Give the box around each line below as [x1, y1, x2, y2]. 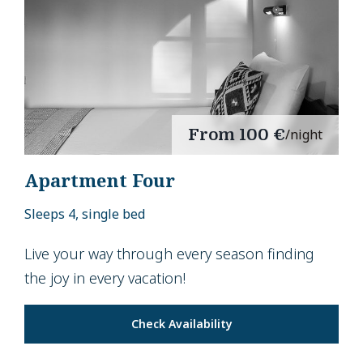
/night [285, 126, 322, 144]
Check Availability [130, 316, 233, 332]
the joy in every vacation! [24, 268, 186, 288]
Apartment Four [24, 168, 175, 193]
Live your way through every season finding [24, 244, 314, 264]
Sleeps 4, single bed [24, 205, 145, 224]
